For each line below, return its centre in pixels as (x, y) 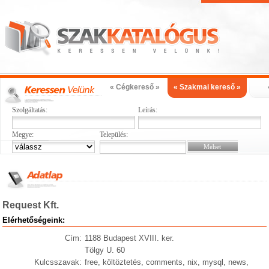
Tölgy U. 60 (104, 250)
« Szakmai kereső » (207, 87)
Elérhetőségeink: (34, 220)
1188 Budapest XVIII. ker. (129, 238)
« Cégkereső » (134, 87)
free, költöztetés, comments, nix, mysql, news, (166, 262)
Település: (113, 134)
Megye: (23, 134)
